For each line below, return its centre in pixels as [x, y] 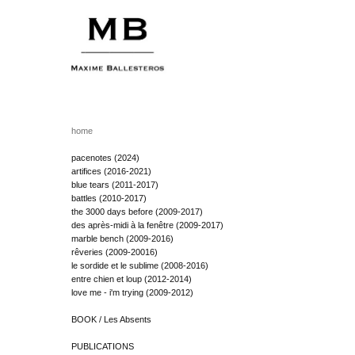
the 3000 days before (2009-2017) [137, 212]
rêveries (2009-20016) [115, 252]
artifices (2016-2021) [111, 171]
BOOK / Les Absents [111, 319]
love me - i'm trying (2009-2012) [132, 292]
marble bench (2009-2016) [122, 239]
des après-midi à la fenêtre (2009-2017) [147, 225]
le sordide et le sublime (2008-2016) [140, 265]
